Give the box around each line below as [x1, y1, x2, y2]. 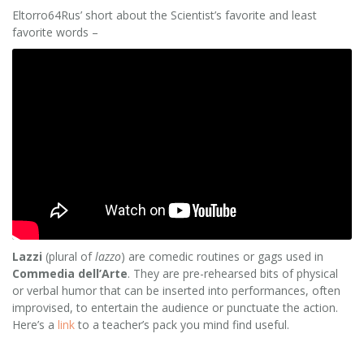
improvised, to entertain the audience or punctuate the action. [12, 299, 338, 315]
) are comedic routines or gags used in [121, 248, 323, 264]
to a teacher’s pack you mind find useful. [75, 316, 289, 332]
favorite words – [12, 24, 98, 40]
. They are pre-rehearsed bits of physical [128, 265, 338, 281]
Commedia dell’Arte [12, 265, 128, 281]
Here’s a [12, 316, 58, 332]
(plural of [42, 248, 95, 264]
